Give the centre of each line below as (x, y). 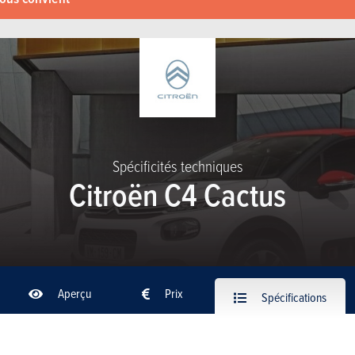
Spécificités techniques (177, 166)
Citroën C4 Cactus (177, 194)
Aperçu (73, 293)
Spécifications (293, 297)
